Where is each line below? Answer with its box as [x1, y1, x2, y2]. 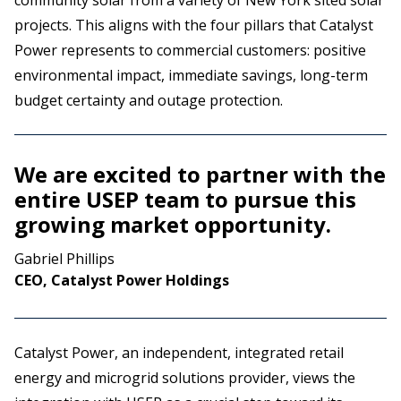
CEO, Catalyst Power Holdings [14, 270, 229, 290]
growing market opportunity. [14, 209, 331, 239]
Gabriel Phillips [14, 249, 115, 269]
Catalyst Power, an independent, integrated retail [14, 343, 344, 363]
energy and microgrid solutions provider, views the [14, 368, 355, 388]
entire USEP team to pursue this [14, 184, 356, 214]
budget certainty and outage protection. [14, 90, 286, 110]
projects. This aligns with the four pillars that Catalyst [14, 15, 373, 35]
